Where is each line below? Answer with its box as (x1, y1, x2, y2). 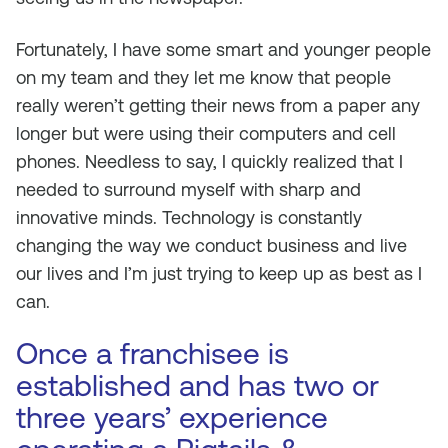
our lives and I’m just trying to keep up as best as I (16, 263, 422, 284)
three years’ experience (16, 400, 328, 435)
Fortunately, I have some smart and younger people (16, 39, 431, 60)
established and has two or (16, 368, 379, 403)
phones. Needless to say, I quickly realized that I (16, 151, 403, 172)
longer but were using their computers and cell (16, 123, 396, 144)
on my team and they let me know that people (16, 67, 391, 88)
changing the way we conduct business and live (16, 235, 407, 256)
